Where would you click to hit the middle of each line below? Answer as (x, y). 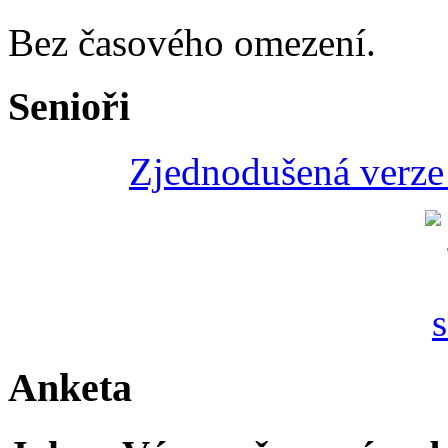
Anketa (70, 387)
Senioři (69, 107)
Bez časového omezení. (192, 42)
